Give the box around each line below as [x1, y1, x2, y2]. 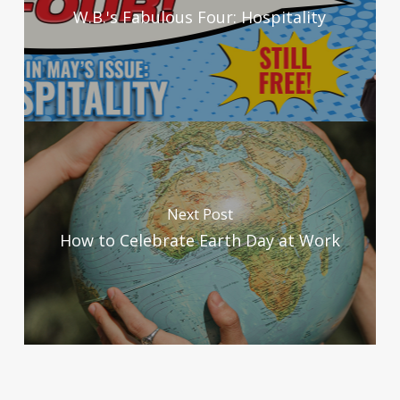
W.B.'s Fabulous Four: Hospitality [73, 6, 327, 29]
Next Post [166, 204, 233, 225]
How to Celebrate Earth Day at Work [59, 229, 340, 252]
